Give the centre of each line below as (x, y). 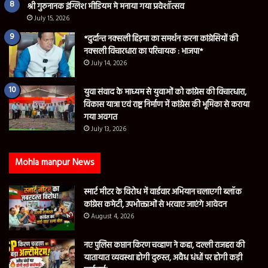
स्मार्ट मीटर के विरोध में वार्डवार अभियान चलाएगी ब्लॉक (163, 192)
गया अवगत (100, 117)
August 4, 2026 (112, 216)
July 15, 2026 (52, 18)
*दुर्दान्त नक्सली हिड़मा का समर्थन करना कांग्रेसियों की (161, 39)
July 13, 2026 (109, 129)
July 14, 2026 (109, 63)
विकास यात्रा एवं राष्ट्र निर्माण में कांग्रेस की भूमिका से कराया (167, 105)
